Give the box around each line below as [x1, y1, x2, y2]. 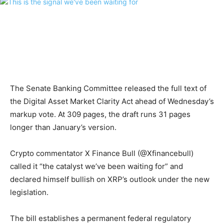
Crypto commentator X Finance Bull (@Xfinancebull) [10, 148, 193, 158]
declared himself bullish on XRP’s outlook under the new [10, 174, 209, 184]
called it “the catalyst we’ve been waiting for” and [10, 161, 183, 171]
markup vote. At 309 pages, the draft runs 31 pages [10, 109, 190, 119]
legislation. [10, 187, 48, 197]
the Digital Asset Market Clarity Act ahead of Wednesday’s [10, 96, 214, 106]
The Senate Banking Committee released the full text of [10, 83, 206, 93]
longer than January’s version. [10, 122, 116, 132]
